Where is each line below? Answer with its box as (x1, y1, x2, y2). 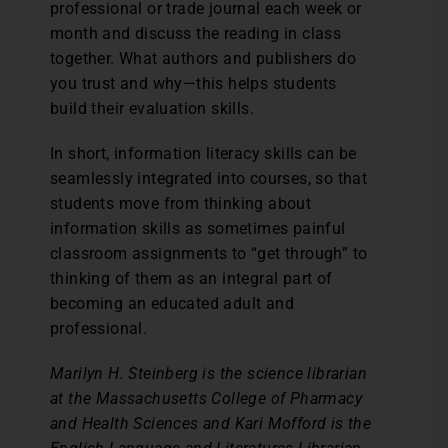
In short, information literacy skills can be (50, 144, 357, 163)
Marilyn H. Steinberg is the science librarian (50, 364, 367, 383)
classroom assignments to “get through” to (50, 244, 368, 263)
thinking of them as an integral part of (50, 269, 333, 288)
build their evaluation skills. (50, 99, 254, 118)
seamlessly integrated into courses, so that (50, 169, 368, 188)
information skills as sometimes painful (50, 219, 346, 238)
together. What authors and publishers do (50, 49, 356, 68)
